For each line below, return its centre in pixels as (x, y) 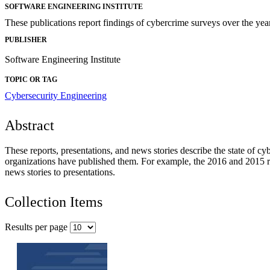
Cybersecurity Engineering (56, 96)
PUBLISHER (26, 40)
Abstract (30, 126)
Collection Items (54, 202)
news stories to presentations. (60, 172)
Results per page (37, 227)
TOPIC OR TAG (31, 80)
